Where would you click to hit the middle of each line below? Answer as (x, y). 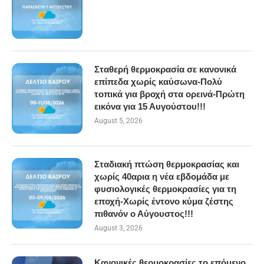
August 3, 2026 (118, 228)
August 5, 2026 (118, 121)
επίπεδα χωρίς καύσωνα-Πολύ (158, 82)
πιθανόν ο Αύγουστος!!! (144, 214)
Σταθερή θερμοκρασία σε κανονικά (165, 69)
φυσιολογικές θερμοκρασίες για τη (165, 189)
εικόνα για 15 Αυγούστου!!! (150, 106)
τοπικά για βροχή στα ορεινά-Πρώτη (169, 94)
